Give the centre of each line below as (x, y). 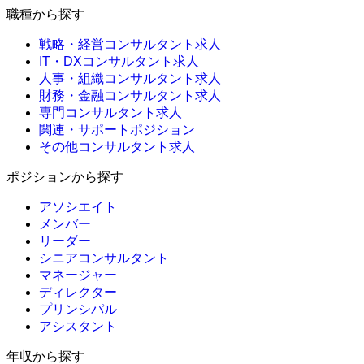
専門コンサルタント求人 (110, 113)
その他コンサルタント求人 (117, 147)
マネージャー (78, 275)
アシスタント (78, 327)
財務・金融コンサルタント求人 (130, 96)
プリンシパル (78, 310)
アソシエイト (78, 207)
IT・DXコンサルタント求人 (119, 62)
